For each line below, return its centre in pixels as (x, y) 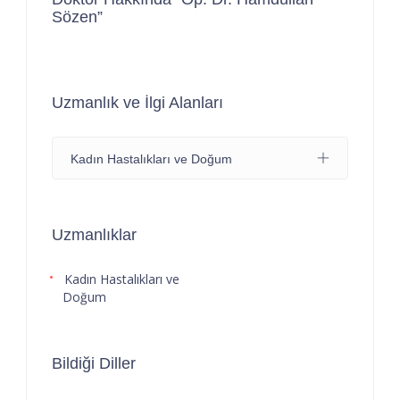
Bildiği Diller (94, 363)
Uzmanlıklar (94, 234)
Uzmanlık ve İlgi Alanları (137, 102)
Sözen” (77, 17)
